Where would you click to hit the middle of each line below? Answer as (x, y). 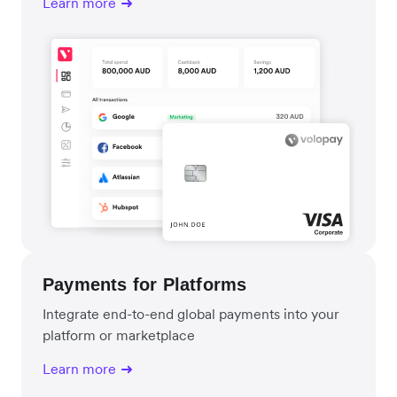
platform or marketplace (119, 335)
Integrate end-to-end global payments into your (191, 314)
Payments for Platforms (145, 285)
